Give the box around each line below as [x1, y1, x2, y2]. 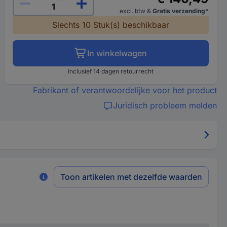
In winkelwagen [87, 48, 147, 58]
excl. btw [119, 7, 147, 15]
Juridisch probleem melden [112, 100, 217, 110]
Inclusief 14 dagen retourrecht [68, 67, 154, 75]
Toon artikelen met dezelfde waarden [60, 172, 202, 182]
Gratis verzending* [152, 7, 209, 15]
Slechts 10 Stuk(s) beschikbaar [52, 20, 170, 30]
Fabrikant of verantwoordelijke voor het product [32, 85, 217, 95]
